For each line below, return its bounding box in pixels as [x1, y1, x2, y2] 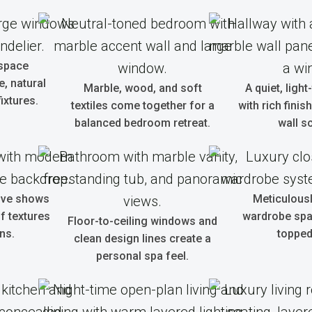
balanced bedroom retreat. [75, 116, 210, 130]
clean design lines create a [74, 232, 211, 245]
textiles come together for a [70, 99, 214, 112]
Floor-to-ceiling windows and [68, 214, 217, 228]
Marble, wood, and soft [83, 81, 202, 95]
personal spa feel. [96, 249, 189, 263]
